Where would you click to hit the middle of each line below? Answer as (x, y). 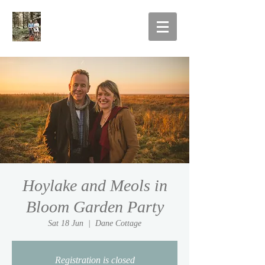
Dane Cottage (118, 223)
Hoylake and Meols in (95, 185)
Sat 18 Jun (66, 223)
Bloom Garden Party (95, 207)
